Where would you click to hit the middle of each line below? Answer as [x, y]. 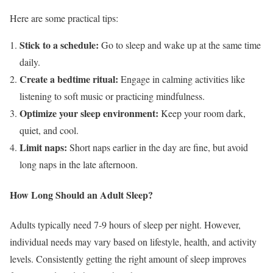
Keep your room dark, [202, 113]
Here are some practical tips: [64, 18]
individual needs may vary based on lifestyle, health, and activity [133, 241]
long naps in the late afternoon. [79, 165]
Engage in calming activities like [182, 79]
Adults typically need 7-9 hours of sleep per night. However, [125, 224]
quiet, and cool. [49, 130]
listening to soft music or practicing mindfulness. [112, 96]
